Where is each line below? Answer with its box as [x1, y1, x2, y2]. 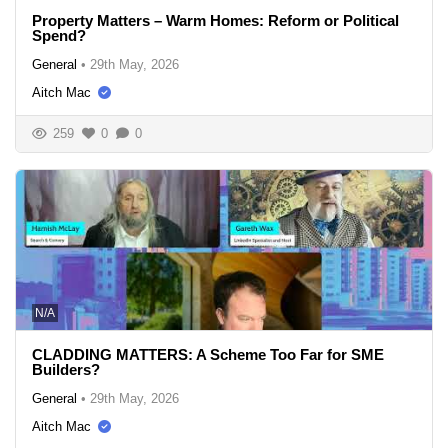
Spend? [32, 26, 86, 44]
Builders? [32, 360, 100, 378]
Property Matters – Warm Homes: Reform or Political [32, 11, 399, 29]
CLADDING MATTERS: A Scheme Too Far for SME [32, 345, 384, 363]
